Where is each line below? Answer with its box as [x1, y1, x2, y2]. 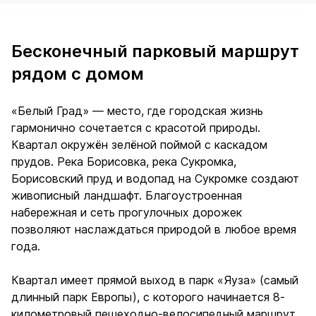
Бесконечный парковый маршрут [11, 40, 299, 61]
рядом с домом [11, 63, 144, 84]
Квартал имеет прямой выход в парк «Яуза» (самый [11, 272, 298, 287]
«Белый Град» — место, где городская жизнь [11, 103, 263, 118]
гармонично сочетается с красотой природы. [11, 120, 260, 135]
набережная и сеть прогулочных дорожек [11, 205, 242, 219]
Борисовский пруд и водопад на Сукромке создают [11, 171, 299, 186]
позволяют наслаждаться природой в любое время [11, 221, 296, 236]
